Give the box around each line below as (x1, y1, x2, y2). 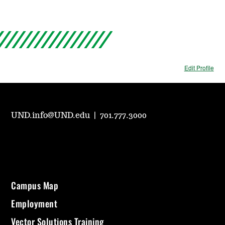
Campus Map (11, 179, 59, 192)
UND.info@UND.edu (11, 111, 92, 120)
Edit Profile (184, 63, 214, 72)
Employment (11, 197, 58, 210)
